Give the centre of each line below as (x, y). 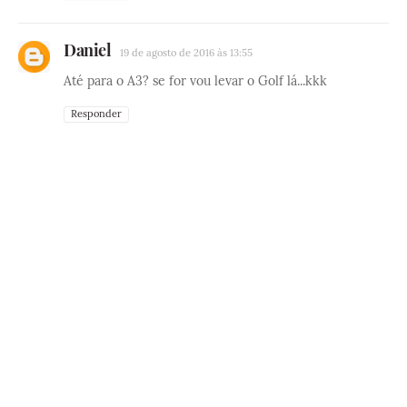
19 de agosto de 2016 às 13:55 (186, 53)
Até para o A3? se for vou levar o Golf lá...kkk (195, 81)
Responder (96, 114)
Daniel (87, 50)
